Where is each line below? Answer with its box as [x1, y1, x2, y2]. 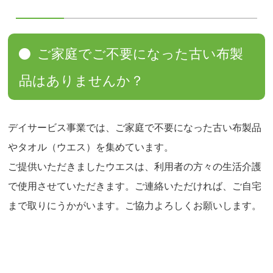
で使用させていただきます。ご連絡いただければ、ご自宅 [8, 180, 262, 192]
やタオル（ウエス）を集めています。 [8, 141, 174, 152]
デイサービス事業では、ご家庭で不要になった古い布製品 [8, 122, 262, 133]
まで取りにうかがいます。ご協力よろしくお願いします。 [8, 200, 262, 211]
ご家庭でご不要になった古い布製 [37, 46, 244, 62]
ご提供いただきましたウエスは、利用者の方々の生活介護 [8, 161, 262, 172]
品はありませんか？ [19, 73, 144, 89]
